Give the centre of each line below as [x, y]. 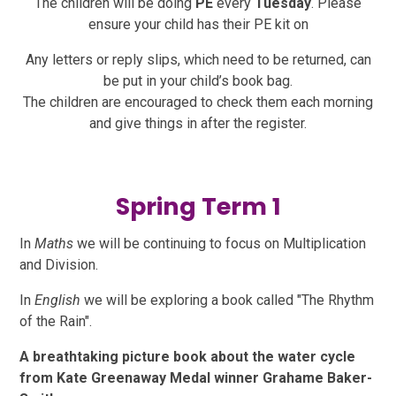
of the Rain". [58, 321]
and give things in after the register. [198, 123]
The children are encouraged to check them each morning [198, 102]
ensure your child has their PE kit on [198, 24]
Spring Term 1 [198, 206]
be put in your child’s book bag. [198, 80]
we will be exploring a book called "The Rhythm [228, 300]
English [58, 300]
